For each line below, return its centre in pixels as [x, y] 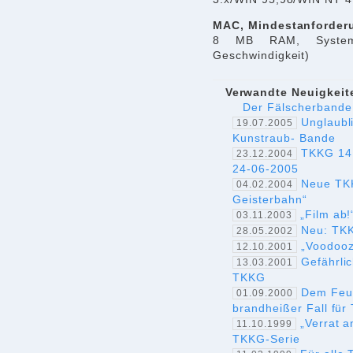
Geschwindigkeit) [262, 56]
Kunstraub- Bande [284, 138]
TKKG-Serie [266, 339]
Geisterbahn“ [270, 199]
